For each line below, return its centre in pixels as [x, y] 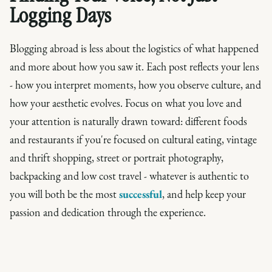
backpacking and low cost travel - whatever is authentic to [129, 175]
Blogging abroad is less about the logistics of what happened [134, 48]
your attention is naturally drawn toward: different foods [128, 121]
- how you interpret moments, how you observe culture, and [135, 84]
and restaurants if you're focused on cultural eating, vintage [133, 139]
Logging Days [61, 17]
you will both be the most [64, 194]
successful [141, 194]
